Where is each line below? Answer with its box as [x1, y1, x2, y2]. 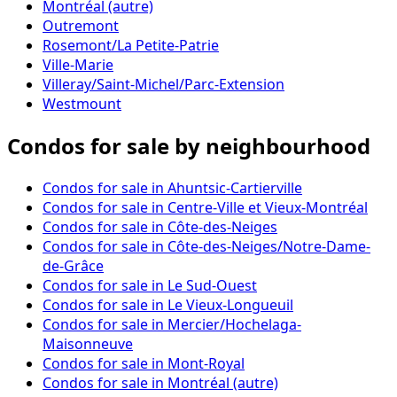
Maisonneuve [43, 333, 133, 354]
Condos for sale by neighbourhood [7, 130, 370, 160]
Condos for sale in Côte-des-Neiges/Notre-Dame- [43, 236, 370, 256]
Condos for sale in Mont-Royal [43, 353, 245, 373]
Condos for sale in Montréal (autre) [43, 372, 278, 393]
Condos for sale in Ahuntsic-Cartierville [43, 177, 302, 198]
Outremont [43, 16, 119, 36]
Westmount [43, 94, 121, 114]
